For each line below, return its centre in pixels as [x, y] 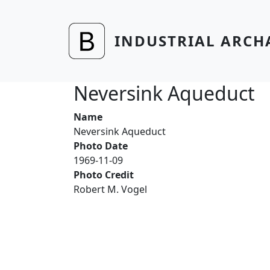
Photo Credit [104, 175]
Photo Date [101, 146]
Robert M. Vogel [110, 189]
